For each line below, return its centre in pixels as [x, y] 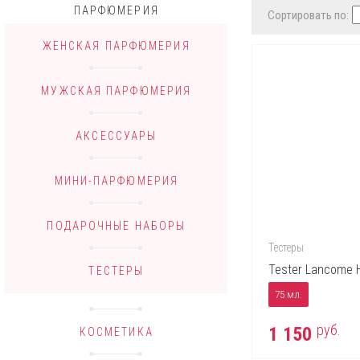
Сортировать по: [308, 16]
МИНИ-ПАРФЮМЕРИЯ [117, 181]
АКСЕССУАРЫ [117, 136]
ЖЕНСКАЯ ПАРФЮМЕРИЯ [116, 46]
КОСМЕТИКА [116, 332]
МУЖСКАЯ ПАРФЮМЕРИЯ [117, 91]
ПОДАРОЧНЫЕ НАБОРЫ [117, 226]
